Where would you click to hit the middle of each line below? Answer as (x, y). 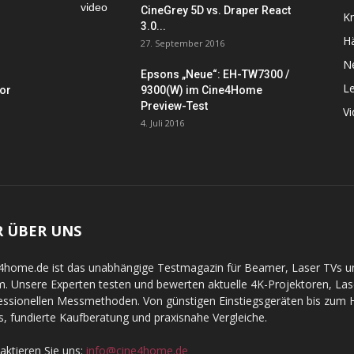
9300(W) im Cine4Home (201, 90)
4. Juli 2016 (162, 123)
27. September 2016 (183, 43)
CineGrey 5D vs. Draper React (216, 10)
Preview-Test (174, 106)
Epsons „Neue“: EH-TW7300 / (215, 74)
